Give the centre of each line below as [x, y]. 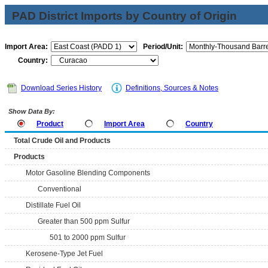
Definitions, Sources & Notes [172, 88]
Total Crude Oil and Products [62, 141]
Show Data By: [31, 111]
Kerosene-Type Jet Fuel [64, 254]
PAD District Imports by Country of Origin [124, 16]
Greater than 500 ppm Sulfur [84, 221]
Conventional [60, 189]
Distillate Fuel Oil [53, 205]
